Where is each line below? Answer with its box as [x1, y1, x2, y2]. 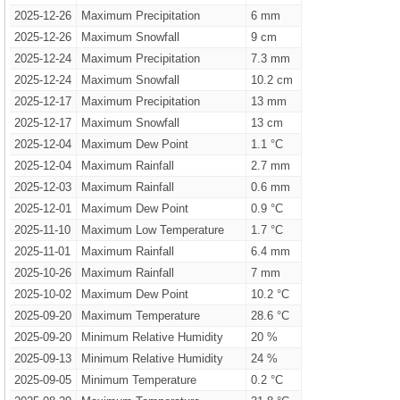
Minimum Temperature [80, 373, 196, 387]
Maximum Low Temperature [80, 223, 224, 237]
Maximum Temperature [80, 309, 200, 322]
